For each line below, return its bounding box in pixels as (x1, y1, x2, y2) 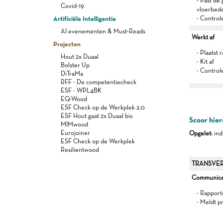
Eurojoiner (61, 129, 90, 136)
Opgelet (189, 129, 211, 137)
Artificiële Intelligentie (53, 14, 116, 22)
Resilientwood (61, 146, 99, 153)
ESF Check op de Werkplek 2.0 (61, 104, 145, 111)
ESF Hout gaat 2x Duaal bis (61, 112, 132, 119)
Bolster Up (61, 61, 90, 69)
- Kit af (196, 58, 214, 65)
